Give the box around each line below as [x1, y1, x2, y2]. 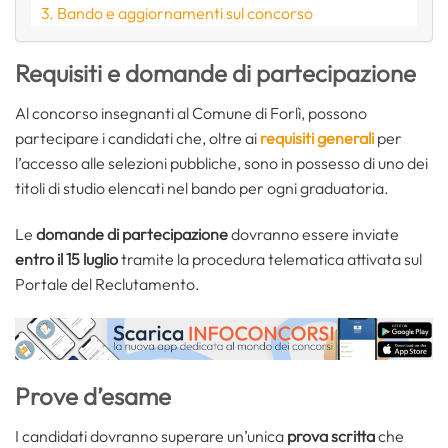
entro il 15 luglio [15, 249, 118, 270]
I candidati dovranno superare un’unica [15, 425, 287, 446]
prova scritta [287, 425, 375, 446]
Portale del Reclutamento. [15, 274, 200, 295]
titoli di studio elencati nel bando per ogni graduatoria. [15, 178, 389, 199]
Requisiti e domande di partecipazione [15, 58, 416, 89]
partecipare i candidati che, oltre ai [15, 128, 260, 149]
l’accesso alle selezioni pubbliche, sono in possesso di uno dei [15, 153, 428, 174]
